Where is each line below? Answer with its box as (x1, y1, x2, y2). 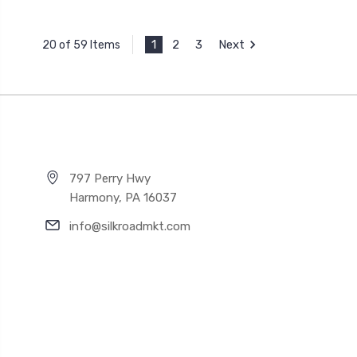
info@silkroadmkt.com (69, 218, 190, 233)
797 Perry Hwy (69, 171, 151, 186)
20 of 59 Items (41, 37, 120, 52)
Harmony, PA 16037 (69, 190, 177, 205)
